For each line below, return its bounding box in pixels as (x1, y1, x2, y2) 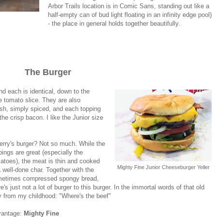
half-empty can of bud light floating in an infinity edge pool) (48, 11, 212, 18)
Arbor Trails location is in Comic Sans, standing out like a (48, 2, 210, 10)
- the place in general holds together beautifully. (48, 19, 181, 27)
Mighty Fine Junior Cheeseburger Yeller (117, 164, 210, 170)
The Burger (25, 67, 71, 77)
